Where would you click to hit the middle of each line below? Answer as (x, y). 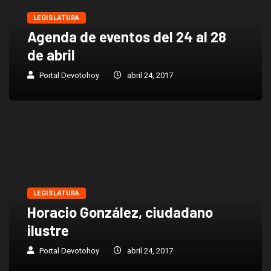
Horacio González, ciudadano (120, 212)
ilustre (48, 230)
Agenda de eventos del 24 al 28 (127, 37)
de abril (51, 55)
